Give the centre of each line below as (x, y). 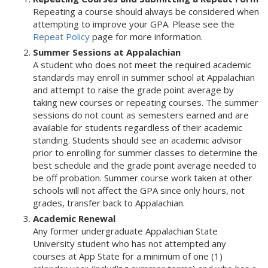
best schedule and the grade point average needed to (145, 165)
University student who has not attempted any (130, 243)
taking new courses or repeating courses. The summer (146, 102)
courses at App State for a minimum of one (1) (128, 256)
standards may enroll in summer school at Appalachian (144, 77)
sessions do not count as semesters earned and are (141, 115)
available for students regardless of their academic (138, 127)
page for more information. (146, 36)
